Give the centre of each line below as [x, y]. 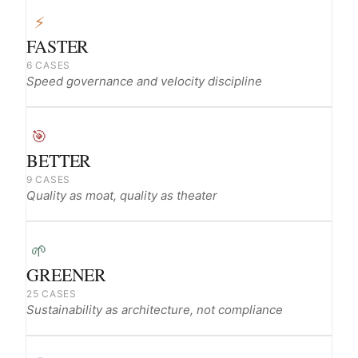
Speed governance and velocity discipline [144, 81]
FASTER [58, 46]
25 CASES [52, 294]
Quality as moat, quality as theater [122, 195]
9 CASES [49, 179]
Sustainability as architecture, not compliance [155, 310]
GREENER [67, 274]
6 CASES [49, 65]
